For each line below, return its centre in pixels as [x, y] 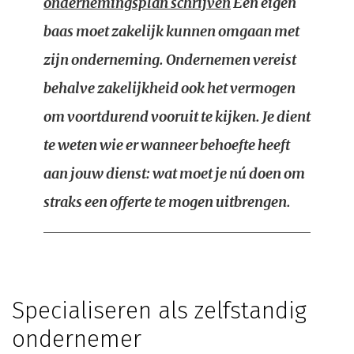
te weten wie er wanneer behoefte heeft [167, 145]
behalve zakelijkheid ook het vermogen [169, 88]
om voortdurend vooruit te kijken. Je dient [177, 117]
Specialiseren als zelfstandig [159, 311]
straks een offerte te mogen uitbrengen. [167, 202]
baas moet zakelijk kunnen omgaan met [171, 31]
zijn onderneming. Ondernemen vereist [170, 60]
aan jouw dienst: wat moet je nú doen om [174, 173]
